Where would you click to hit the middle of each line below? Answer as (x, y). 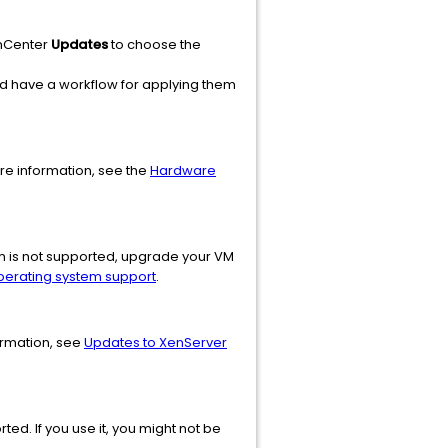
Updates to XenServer (155, 342)
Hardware (183, 170)
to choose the (154, 44)
